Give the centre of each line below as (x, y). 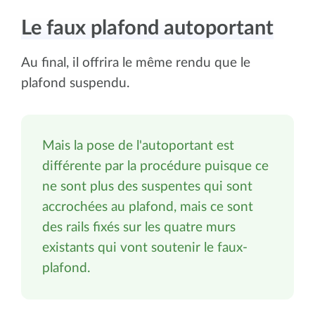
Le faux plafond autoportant (147, 28)
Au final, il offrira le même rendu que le (136, 63)
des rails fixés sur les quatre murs (139, 227)
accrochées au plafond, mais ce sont (148, 207)
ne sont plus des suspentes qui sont (147, 186)
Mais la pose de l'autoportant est (138, 146)
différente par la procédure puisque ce (155, 166)
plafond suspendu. (77, 83)
